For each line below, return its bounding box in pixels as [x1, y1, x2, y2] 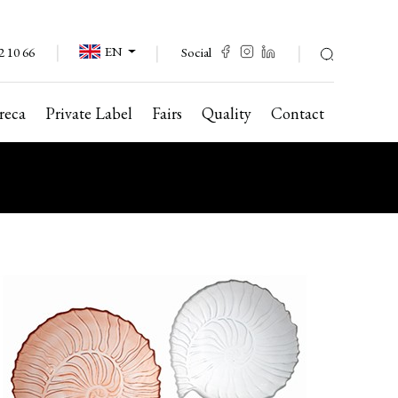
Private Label [45, 103, 132, 123]
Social [181, 43, 211, 60]
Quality [202, 103, 251, 123]
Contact [271, 103, 324, 123]
